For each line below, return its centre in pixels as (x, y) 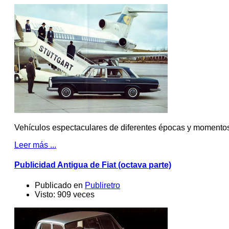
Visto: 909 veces (65, 194)
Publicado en (59, 185)
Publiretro (102, 185)
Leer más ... (35, 145)
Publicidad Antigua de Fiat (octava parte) (93, 165)
